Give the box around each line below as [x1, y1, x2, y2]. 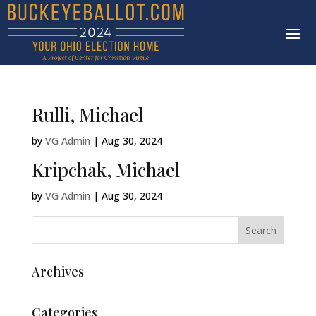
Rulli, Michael [31, 102, 143, 128]
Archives [31, 263, 84, 281]
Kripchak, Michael [31, 157, 180, 183]
